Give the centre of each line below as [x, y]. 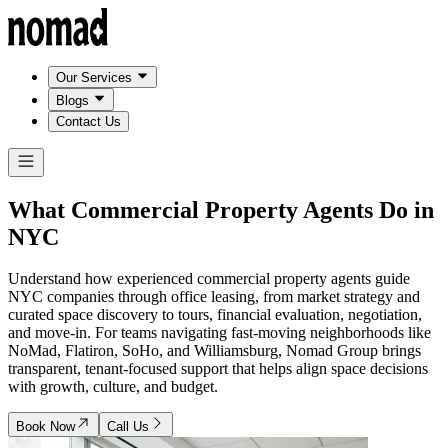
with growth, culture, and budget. [113, 387]
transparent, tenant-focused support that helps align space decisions [218, 369]
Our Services [94, 78]
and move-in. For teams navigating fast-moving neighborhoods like [219, 333]
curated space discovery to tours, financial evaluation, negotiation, [215, 315]
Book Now [45, 427]
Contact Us [88, 121]
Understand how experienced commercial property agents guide [209, 279]
